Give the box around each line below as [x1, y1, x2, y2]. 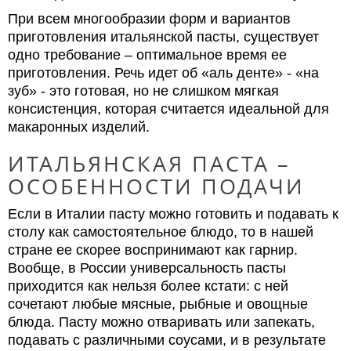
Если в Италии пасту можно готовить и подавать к [8, 206, 338, 223]
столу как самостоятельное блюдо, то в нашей [8, 224, 313, 241]
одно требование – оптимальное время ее [8, 47, 287, 63]
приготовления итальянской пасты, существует [8, 29, 319, 45]
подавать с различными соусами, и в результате [8, 332, 326, 349]
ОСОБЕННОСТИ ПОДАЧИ [8, 172, 305, 201]
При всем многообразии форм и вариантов [8, 11, 291, 27]
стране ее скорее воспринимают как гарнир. [8, 242, 298, 259]
